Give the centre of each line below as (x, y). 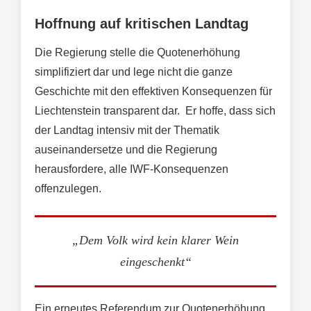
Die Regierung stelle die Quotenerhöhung (137, 53)
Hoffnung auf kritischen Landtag (142, 24)
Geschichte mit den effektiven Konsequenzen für (153, 92)
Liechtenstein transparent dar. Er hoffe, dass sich (155, 111)
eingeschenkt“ (155, 261)
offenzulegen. (68, 189)
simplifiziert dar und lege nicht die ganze (134, 72)
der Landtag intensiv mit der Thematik (127, 131)
